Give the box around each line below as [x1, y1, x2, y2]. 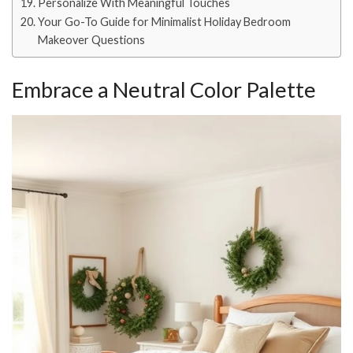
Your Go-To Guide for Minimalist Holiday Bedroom [37, 15, 291, 29]
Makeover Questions [37, 33, 145, 47]
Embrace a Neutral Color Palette [12, 76, 316, 102]
